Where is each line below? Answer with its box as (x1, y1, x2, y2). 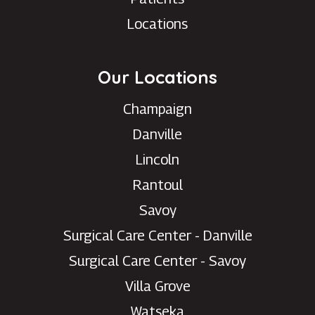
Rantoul (132, 176, 183, 194)
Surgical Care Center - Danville (63, 227, 252, 245)
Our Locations (98, 66, 217, 89)
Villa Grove (124, 278, 191, 295)
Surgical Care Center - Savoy (69, 252, 246, 270)
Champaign (123, 101, 192, 118)
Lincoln (136, 151, 179, 169)
